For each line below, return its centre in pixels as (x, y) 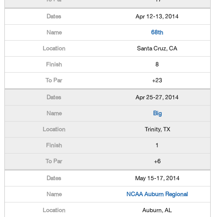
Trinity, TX (157, 129)
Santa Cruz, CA (157, 48)
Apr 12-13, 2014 (157, 16)
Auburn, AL (157, 210)
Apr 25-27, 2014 (157, 97)
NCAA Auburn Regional (157, 194)
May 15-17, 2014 (157, 178)
